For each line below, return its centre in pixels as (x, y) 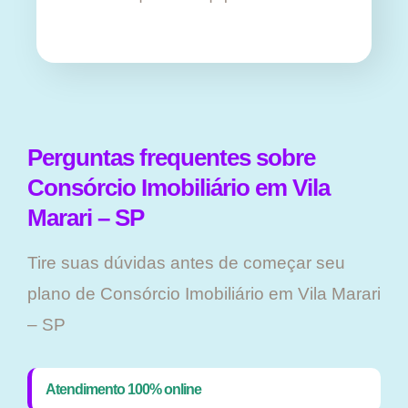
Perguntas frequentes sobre (171, 158)
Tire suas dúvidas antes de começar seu (186, 263)
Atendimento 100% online (123, 390)
